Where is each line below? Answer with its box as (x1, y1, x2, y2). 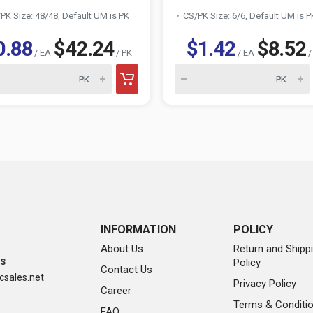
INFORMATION (101, 223, 176, 236)
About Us (101, 242, 143, 255)
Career (101, 284, 131, 297)
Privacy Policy (233, 277, 296, 290)
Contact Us (101, 263, 152, 276)
